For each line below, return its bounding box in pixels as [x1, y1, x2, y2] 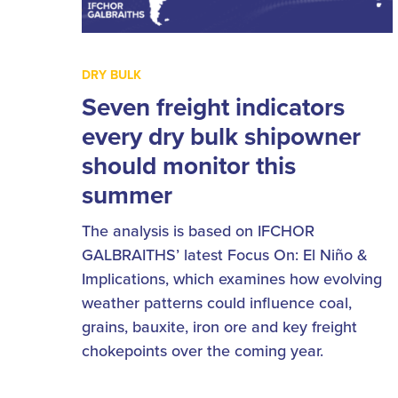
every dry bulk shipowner [82, 118, 361, 155]
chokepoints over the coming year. [82, 339, 323, 362]
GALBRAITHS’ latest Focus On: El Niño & [82, 243, 368, 267]
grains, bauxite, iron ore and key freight [82, 315, 357, 338]
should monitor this [82, 147, 296, 184]
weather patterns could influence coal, [82, 291, 352, 314]
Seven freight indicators [82, 89, 345, 125]
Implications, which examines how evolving [82, 267, 382, 291]
